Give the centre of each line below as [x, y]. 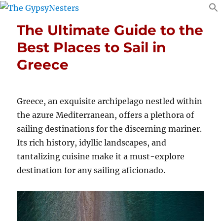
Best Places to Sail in [92, 47]
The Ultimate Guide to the [110, 30]
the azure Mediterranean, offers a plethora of [106, 115]
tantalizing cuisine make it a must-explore [101, 156]
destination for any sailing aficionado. [91, 170]
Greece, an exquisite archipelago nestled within [110, 101]
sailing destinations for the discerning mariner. [110, 129]
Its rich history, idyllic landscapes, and [92, 142]
